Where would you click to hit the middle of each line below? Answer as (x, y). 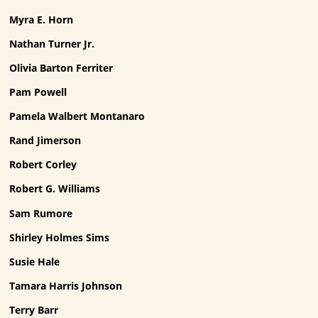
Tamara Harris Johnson (66, 285)
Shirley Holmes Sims (60, 237)
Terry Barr (34, 309)
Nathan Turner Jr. (52, 43)
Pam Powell (38, 92)
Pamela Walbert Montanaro (77, 116)
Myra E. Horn (42, 19)
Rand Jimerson (45, 141)
